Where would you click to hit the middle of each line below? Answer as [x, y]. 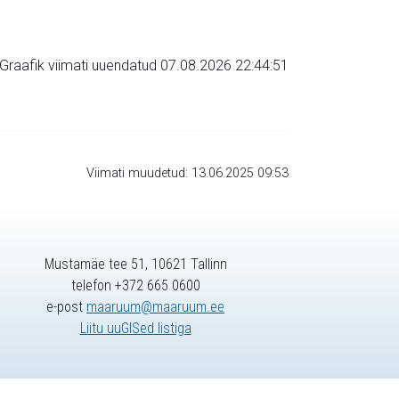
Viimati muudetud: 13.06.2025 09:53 [187, 173]
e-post [66, 307]
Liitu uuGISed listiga [135, 329]
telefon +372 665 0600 [135, 286]
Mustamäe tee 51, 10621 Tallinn [135, 265]
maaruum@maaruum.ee [155, 307]
